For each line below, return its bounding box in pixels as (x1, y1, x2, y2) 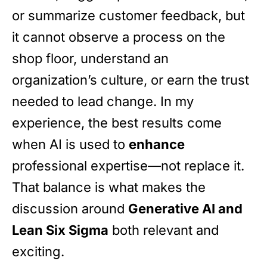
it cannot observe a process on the (12, 29, 225, 45)
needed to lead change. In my (12, 94, 194, 110)
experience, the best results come (12, 115, 222, 131)
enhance (129, 136, 185, 153)
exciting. (12, 244, 64, 260)
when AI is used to (12, 136, 129, 153)
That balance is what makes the (12, 179, 206, 195)
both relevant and (108, 222, 219, 238)
